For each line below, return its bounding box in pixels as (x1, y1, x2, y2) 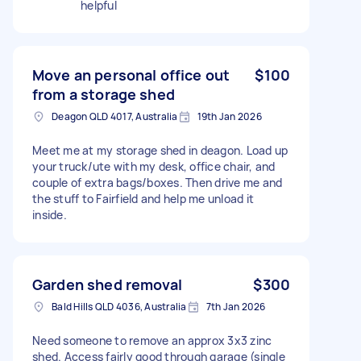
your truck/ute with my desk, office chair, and (32, 158, 276, 174)
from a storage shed (32, 84, 175, 104)
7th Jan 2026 (205, 299, 266, 313)
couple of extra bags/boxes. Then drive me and (32, 174, 283, 190)
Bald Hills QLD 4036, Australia (52, 299, 187, 313)
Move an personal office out (32, 64, 230, 85)
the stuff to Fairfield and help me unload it (32, 190, 254, 206)
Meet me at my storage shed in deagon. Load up (32, 142, 288, 158)
